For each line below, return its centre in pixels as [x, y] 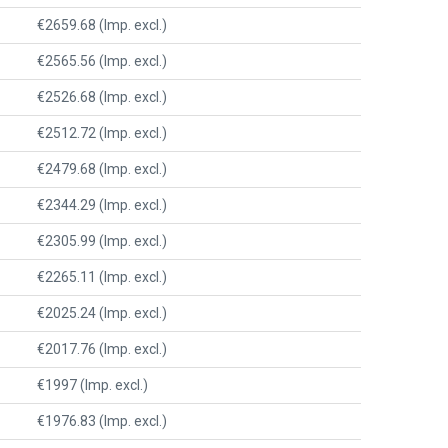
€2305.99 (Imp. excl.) [102, 240]
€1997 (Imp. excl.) [92, 384]
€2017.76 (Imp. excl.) [102, 348]
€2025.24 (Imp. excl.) [102, 312]
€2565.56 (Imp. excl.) [102, 60]
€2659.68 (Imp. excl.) [102, 24]
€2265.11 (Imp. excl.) [102, 276]
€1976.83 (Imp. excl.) [102, 420]
